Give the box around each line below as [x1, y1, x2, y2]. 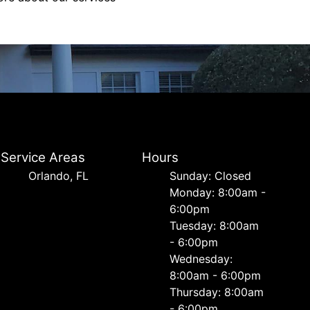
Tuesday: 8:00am [169, 219, 259, 232]
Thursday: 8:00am [169, 285, 264, 299]
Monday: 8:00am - [169, 185, 266, 199]
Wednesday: [169, 252, 232, 266]
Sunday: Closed [169, 169, 251, 183]
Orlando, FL [28, 169, 89, 183]
